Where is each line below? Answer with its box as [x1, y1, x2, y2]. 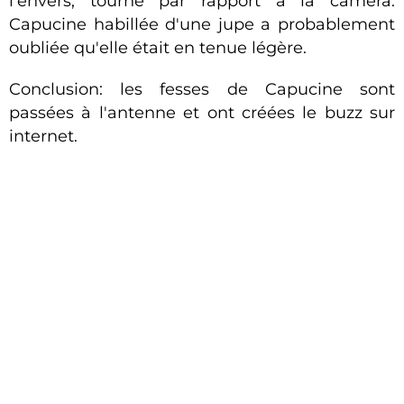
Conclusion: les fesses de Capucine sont [9, 79, 395, 99]
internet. [9, 126, 78, 146]
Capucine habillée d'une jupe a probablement [9, 14, 395, 34]
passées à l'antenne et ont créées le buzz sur [9, 103, 395, 123]
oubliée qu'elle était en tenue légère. [9, 38, 307, 58]
